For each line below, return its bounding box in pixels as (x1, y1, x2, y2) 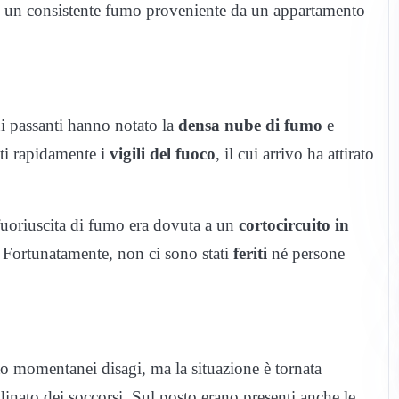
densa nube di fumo (178, 116, 322, 135)
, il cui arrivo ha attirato (216, 144, 374, 164)
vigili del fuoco (110, 144, 216, 164)
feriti (233, 244, 267, 264)
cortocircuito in (239, 216, 349, 235)
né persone (267, 244, 345, 264)
